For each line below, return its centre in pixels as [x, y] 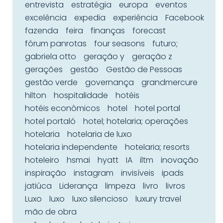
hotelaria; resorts [157, 147]
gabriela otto [51, 56]
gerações [44, 69]
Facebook [185, 18]
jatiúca [38, 186]
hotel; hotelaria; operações [136, 121]
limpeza [120, 186]
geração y [104, 56]
